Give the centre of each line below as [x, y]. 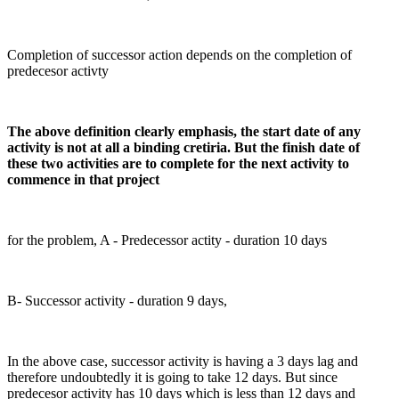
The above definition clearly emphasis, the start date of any [184, 132]
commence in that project [83, 180]
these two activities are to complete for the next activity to [178, 164]
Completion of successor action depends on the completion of [179, 55]
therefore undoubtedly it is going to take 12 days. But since [172, 378]
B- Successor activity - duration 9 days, [117, 301]
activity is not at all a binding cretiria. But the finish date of [183, 148]
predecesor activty [58, 71]
